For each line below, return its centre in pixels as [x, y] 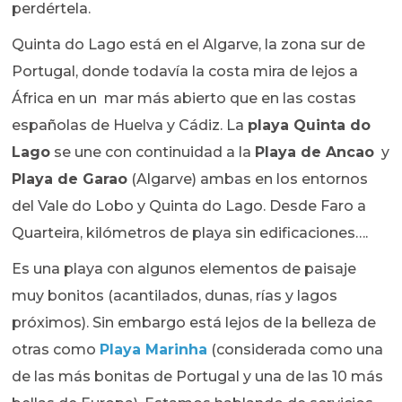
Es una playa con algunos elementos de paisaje [184, 269]
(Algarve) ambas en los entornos [248, 179]
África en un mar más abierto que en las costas [184, 99]
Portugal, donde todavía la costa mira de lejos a [185, 72]
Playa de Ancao [315, 153]
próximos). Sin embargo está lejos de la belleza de [194, 323]
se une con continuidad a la [153, 153]
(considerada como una [296, 350]
